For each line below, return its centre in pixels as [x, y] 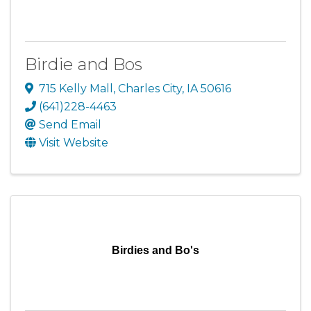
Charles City [150, 89]
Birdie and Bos [84, 64]
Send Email [70, 125]
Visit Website [74, 143]
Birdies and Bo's [155, 251]
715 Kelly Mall [76, 89]
